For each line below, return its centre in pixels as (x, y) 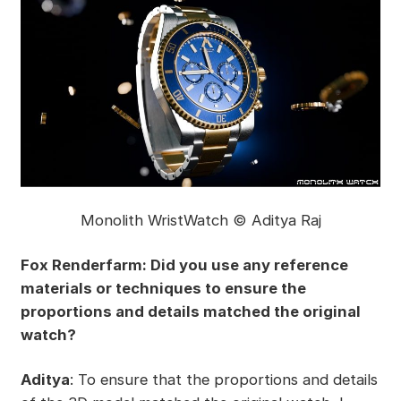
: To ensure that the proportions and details (223, 379)
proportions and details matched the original (190, 311)
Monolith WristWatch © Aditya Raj (200, 221)
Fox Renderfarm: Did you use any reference (184, 264)
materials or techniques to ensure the (163, 288)
